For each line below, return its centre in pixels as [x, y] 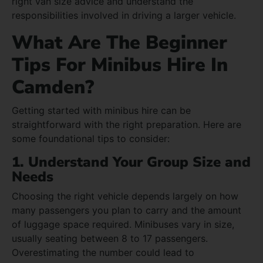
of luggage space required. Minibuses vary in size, [123, 224]
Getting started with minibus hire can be [101, 110]
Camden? [53, 87]
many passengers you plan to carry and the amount [127, 210]
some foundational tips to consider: [91, 138]
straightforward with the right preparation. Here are [127, 124]
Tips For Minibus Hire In [120, 65]
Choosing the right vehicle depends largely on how [125, 196]
